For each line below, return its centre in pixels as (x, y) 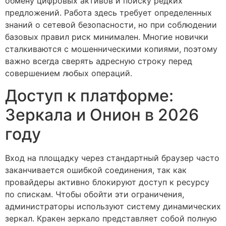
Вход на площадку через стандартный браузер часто (112, 158)
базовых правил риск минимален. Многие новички (107, 37)
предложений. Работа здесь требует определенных (108, 13)
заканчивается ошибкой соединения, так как (96, 170)
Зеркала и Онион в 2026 (102, 115)
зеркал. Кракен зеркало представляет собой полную (111, 219)
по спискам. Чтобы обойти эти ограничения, (95, 194)
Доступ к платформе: (89, 96)
